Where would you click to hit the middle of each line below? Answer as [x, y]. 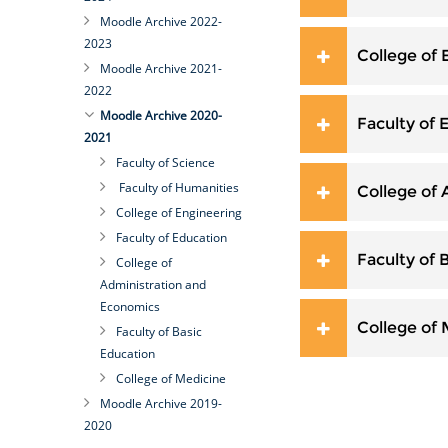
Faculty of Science [165, 162]
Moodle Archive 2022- [160, 21]
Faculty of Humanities [177, 187]
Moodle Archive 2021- [160, 68]
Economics [129, 306]
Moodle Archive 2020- [160, 115]
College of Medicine [170, 378]
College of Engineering [178, 212]
